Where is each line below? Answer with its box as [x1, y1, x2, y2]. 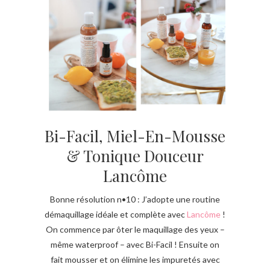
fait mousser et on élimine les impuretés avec [50, 254, 220, 265]
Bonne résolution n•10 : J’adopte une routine [50, 194, 220, 205]
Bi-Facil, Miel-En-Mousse [45, 125, 225, 147]
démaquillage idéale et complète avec [45, 209, 187, 220]
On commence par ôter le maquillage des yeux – [45, 224, 225, 235]
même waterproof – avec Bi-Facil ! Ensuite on [51, 239, 219, 250]
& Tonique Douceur [66, 145, 204, 167]
